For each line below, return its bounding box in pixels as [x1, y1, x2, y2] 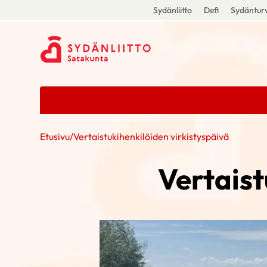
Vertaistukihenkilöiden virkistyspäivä [73, 131, 229, 142]
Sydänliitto [153, 5, 192, 15]
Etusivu [40, 131, 70, 142]
